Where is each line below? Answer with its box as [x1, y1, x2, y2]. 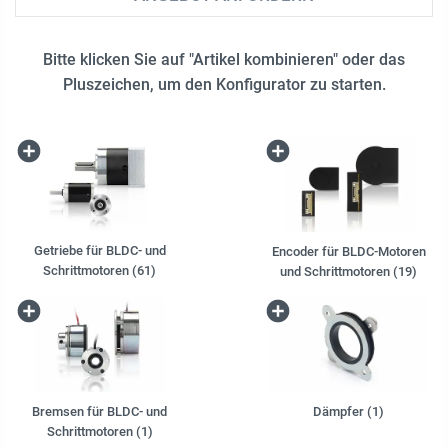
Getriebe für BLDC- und [33, 243, 166, 259]
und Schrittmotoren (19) [280, 263, 417, 279]
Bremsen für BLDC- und [32, 403, 167, 419]
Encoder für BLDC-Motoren [271, 243, 426, 259]
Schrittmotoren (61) [43, 263, 156, 279]
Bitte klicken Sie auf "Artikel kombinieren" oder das [43, 49, 405, 69]
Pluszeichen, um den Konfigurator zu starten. [62, 74, 386, 94]
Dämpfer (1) [313, 403, 384, 419]
